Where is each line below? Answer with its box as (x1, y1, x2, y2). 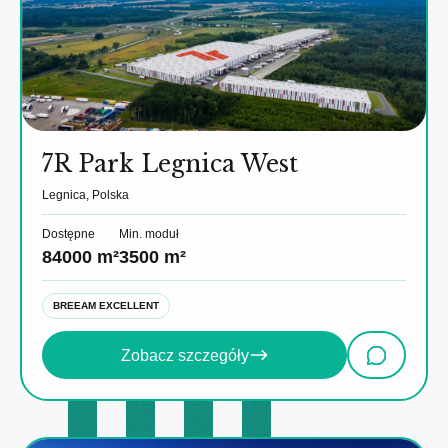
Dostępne (42, 227, 95, 242)
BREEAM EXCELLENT (53, 300, 159, 312)
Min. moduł (119, 227, 179, 242)
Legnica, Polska (42, 188, 129, 203)
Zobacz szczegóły (120, 346, 249, 364)
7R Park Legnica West (42, 150, 298, 179)
